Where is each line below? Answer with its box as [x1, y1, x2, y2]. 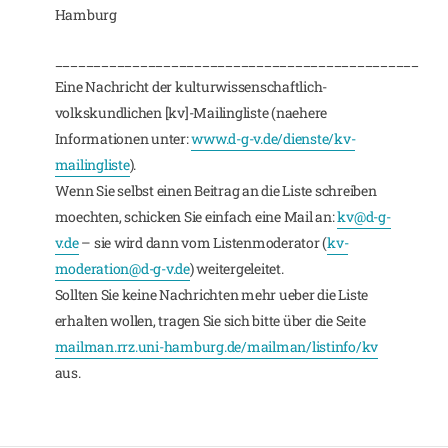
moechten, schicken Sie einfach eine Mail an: [54, 207, 338, 226]
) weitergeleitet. [189, 259, 284, 278]
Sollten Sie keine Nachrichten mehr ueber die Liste [54, 285, 369, 304]
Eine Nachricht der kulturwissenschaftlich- [54, 77, 328, 96]
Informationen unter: [54, 129, 192, 148]
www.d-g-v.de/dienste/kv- [191, 129, 356, 148]
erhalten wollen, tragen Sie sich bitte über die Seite [54, 311, 366, 330]
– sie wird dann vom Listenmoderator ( [78, 233, 328, 252]
